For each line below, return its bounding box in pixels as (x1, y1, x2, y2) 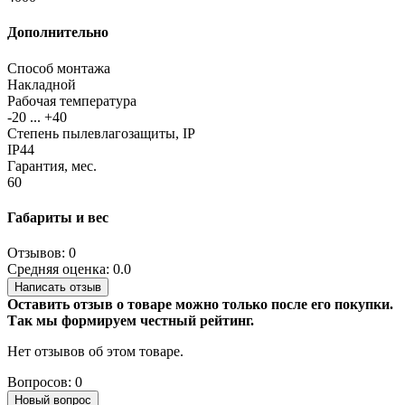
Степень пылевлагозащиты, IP (7, 125, 195, 141)
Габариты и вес (7, 209, 108, 225)
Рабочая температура (7, 92, 137, 108)
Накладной (7, 76, 76, 92)
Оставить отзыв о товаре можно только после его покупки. (7, 297, 393, 313)
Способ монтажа (7, 60, 110, 76)
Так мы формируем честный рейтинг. (7, 313, 254, 329)
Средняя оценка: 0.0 (7, 261, 131, 278)
